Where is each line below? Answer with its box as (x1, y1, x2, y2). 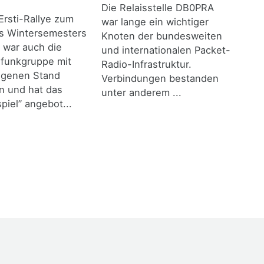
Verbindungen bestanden (101, 72, 219, 85)
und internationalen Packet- (101, 44, 230, 57)
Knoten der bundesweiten (101, 30, 222, 42)
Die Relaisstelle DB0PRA (101, 2, 214, 14)
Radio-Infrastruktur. (101, 58, 192, 71)
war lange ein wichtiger (101, 16, 209, 28)
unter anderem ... (101, 87, 181, 99)
